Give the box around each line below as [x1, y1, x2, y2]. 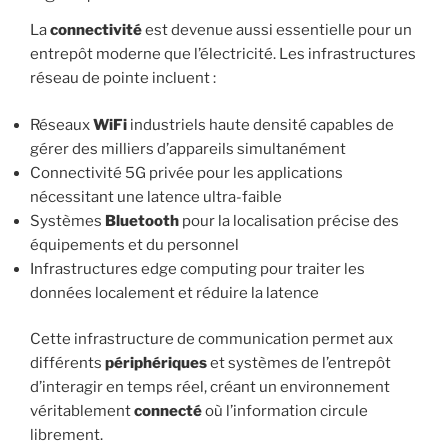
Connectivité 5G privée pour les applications [30, 163, 343, 182]
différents [30, 354, 105, 373]
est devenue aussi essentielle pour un [142, 21, 412, 40]
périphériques [105, 354, 207, 373]
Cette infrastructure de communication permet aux [30, 330, 393, 349]
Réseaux [30, 115, 93, 134]
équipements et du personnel [30, 235, 239, 254]
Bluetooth [105, 211, 179, 230]
